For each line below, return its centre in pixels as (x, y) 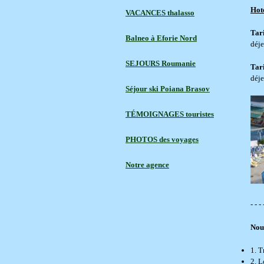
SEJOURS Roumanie (161, 63)
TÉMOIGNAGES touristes (170, 114)
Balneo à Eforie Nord (161, 38)
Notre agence (147, 165)
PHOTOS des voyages (162, 139)
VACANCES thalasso (160, 13)
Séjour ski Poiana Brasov (168, 89)
